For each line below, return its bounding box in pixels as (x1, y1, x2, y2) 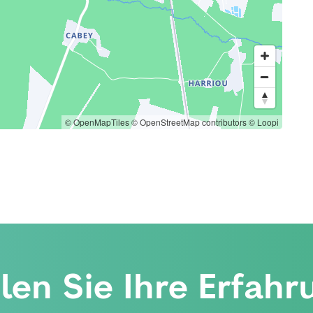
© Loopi (249, 116, 279, 128)
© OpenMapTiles (65, 116, 129, 128)
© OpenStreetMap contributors (131, 116, 247, 128)
